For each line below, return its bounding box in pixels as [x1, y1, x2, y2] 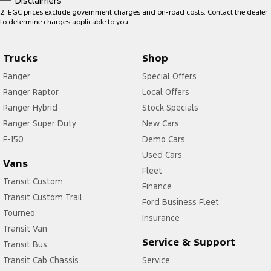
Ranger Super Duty [3, 118, 76, 129]
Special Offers [142, 71, 197, 82]
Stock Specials [142, 102, 198, 114]
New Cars [142, 118, 179, 129]
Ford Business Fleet [142, 197, 219, 208]
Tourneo [3, 207, 35, 219]
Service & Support [142, 235, 235, 249]
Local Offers [142, 87, 189, 98]
